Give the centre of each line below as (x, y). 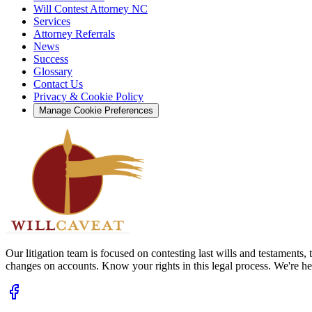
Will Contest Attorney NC (91, 8)
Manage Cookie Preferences (96, 110)
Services (52, 21)
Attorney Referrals (74, 33)
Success (51, 58)
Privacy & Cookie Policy (88, 96)
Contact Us (58, 84)
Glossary (53, 71)
